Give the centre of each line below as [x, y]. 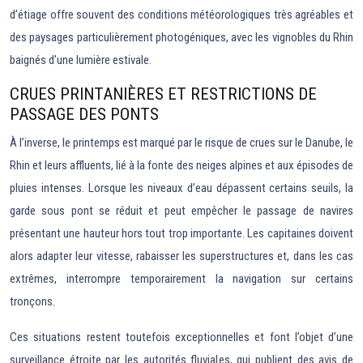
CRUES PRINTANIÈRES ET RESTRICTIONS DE [163, 94]
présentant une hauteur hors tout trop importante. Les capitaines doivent [181, 234]
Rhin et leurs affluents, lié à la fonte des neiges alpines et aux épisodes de [181, 166]
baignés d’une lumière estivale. [81, 60]
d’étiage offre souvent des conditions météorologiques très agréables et [181, 15]
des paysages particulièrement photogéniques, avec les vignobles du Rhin [181, 38]
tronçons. [32, 302]
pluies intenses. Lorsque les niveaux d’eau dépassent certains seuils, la [181, 188]
